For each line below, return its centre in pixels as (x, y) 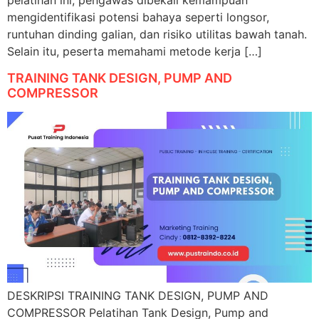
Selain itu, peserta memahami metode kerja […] (135, 52)
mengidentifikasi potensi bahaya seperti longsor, (138, 17)
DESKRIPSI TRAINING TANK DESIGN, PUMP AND (138, 296)
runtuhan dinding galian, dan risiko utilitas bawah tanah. (157, 35)
